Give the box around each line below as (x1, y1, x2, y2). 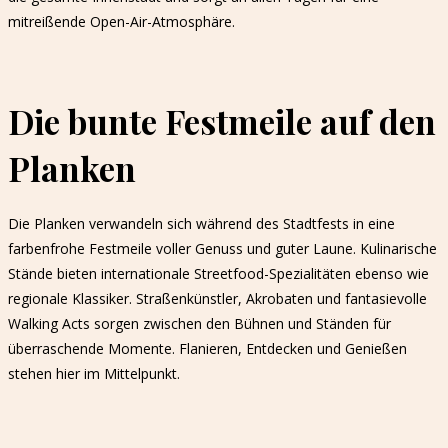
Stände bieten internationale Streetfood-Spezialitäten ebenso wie (8, 264, 429, 284)
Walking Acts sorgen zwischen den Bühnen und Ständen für (8, 314, 391, 334)
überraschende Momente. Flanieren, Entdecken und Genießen (8, 339, 407, 359)
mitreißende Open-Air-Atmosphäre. (8, 12, 235, 32)
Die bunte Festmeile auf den (8, 99, 436, 144)
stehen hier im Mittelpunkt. (8, 364, 180, 384)
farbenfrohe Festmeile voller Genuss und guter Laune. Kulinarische (8, 239, 437, 259)
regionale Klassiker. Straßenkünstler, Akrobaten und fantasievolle (8, 289, 427, 309)
